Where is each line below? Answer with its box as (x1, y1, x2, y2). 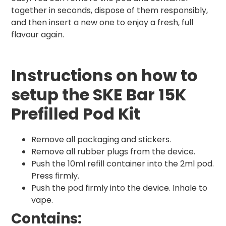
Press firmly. (31, 170, 79, 182)
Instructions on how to (11, 64, 198, 87)
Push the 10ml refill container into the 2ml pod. (31, 158, 214, 170)
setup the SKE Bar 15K (11, 83, 186, 106)
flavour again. (11, 29, 64, 41)
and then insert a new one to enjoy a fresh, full (11, 17, 193, 29)
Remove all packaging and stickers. (31, 134, 171, 146)
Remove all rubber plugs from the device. (31, 146, 195, 158)
